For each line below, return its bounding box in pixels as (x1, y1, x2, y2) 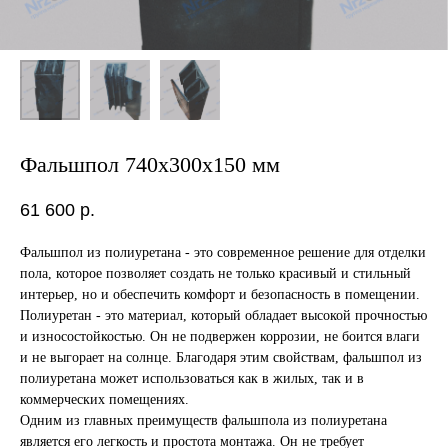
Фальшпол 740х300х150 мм (20, 152, 280, 177)
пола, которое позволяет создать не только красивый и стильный (20, 266, 411, 282)
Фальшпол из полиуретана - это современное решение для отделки (20, 245, 426, 261)
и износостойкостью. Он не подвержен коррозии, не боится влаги (20, 329, 420, 345)
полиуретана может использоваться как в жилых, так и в (20, 371, 364, 387)
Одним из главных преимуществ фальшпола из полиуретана (20, 413, 387, 429)
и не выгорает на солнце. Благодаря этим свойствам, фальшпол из (20, 350, 422, 366)
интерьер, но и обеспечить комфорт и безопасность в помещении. (20, 287, 420, 303)
